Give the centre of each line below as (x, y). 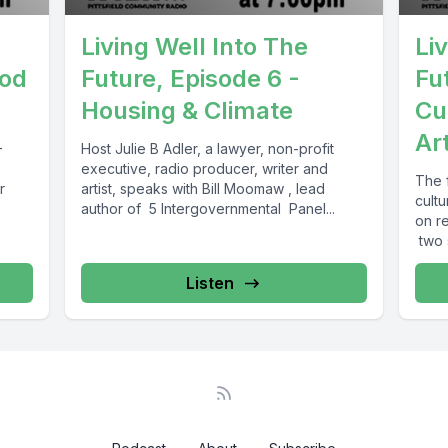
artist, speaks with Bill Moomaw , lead (203, 189)
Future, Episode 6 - (191, 79)
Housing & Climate (187, 111)
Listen (209, 283)
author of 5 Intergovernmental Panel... (208, 209)
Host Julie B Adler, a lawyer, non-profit (208, 149)
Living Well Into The (195, 47)
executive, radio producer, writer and (205, 169)
